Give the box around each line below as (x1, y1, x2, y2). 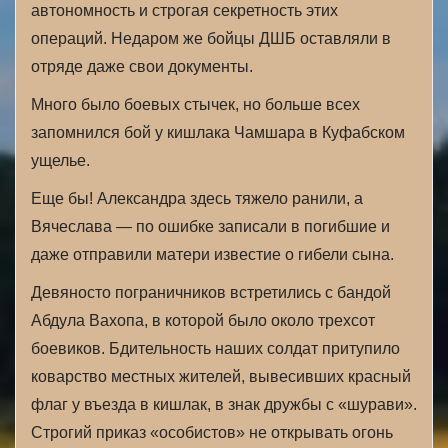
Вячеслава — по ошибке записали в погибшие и (31, 218, 390, 235)
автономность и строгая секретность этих (31, 2, 338, 19)
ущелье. (31, 152, 90, 169)
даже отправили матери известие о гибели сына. (31, 246, 394, 263)
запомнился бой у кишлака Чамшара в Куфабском (31, 124, 405, 141)
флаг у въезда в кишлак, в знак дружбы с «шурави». (31, 396, 417, 413)
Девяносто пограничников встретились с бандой (31, 284, 391, 301)
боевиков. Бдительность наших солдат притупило (31, 340, 400, 357)
